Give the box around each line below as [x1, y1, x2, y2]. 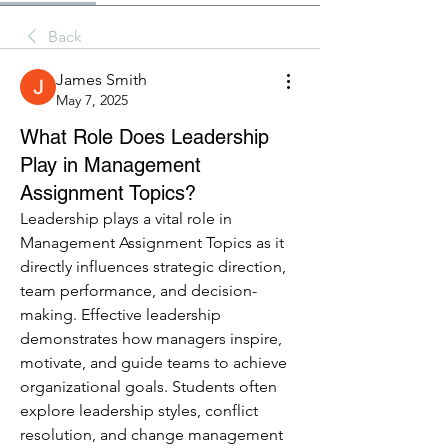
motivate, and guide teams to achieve [20, 353, 287, 372]
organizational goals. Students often [20, 377, 277, 396]
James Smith [56, 70, 147, 89]
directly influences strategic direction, [20, 257, 286, 276]
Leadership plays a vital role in [20, 209, 232, 228]
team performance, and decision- [20, 281, 257, 300]
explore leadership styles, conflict [20, 401, 258, 420]
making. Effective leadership [20, 305, 221, 324]
